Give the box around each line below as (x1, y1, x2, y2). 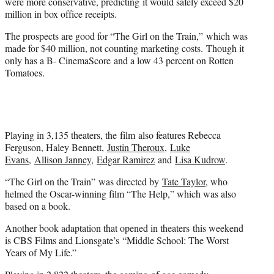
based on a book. (5, 199, 70, 213)
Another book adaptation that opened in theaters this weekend (5, 221, 243, 235)
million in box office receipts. (5, 7, 117, 21)
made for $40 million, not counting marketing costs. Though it (5, 42, 244, 55)
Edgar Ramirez (97, 153, 155, 166)
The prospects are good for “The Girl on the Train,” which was (5, 29, 248, 43)
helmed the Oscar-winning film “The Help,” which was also (5, 187, 236, 201)
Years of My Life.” (5, 246, 76, 259)
